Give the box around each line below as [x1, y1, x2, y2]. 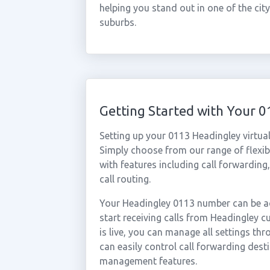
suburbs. [99, 17, 136, 28]
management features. [99, 256, 197, 266]
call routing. [99, 174, 151, 184]
